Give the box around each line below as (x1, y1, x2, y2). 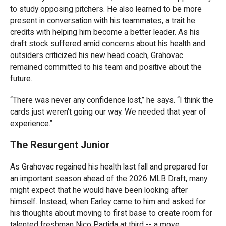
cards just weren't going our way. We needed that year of (10, 107, 206, 117)
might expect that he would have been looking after (10, 185, 188, 195)
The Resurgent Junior (10, 139, 110, 151)
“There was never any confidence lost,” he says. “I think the (10, 95, 213, 105)
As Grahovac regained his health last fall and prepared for (10, 162, 208, 172)
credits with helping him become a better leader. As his (10, 27, 200, 37)
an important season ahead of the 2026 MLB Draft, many (10, 174, 207, 183)
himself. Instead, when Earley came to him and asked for (10, 197, 206, 206)
